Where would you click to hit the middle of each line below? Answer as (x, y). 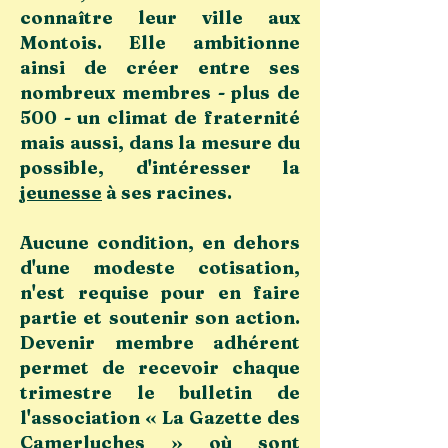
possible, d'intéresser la (160, 167)
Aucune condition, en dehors (160, 242)
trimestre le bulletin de (160, 392)
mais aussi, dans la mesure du (160, 142)
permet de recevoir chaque (160, 367)
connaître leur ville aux (160, 17)
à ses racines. (167, 192)
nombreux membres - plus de (160, 92)
